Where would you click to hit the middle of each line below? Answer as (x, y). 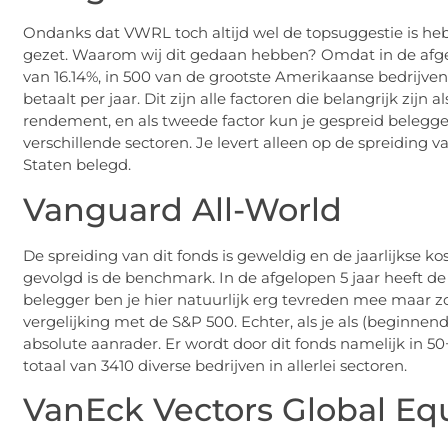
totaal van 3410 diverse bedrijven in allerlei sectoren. (215, 365)
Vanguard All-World (182, 209)
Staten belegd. (77, 165)
